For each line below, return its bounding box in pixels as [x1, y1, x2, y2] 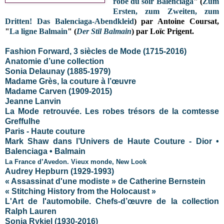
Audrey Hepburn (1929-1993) [5, 166, 114, 175]
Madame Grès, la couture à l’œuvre [5, 76, 136, 85]
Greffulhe [5, 116, 40, 125]
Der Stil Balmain [76, 26, 131, 35]
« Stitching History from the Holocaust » [5, 186, 156, 195]
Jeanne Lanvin [5, 96, 61, 105]
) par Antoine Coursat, [133, 16, 219, 25]
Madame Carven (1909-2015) [5, 86, 112, 95]
